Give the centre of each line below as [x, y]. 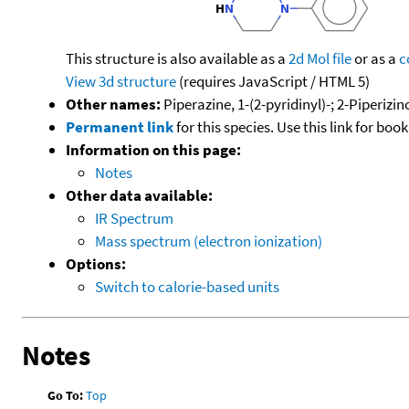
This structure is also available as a [177, 58]
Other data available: [139, 195]
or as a [375, 58]
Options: [96, 263]
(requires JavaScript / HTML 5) [273, 81]
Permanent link [120, 126]
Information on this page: [153, 149]
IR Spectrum [134, 218]
